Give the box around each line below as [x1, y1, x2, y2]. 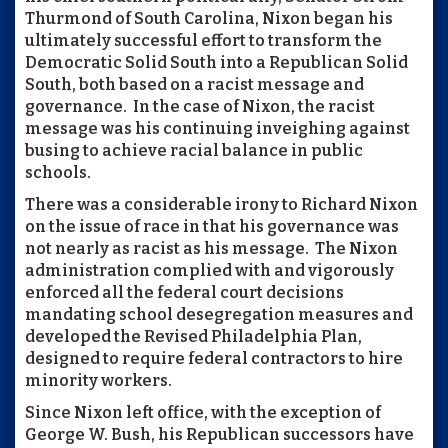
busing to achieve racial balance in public [25, 140, 363, 160]
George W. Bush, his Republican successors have [25, 424, 414, 444]
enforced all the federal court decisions [25, 282, 344, 302]
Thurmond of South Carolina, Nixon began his [25, 8, 393, 28]
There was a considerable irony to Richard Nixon [25, 194, 418, 214]
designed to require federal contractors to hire [25, 348, 403, 368]
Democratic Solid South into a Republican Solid [25, 52, 408, 72]
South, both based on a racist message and [25, 74, 364, 94]
